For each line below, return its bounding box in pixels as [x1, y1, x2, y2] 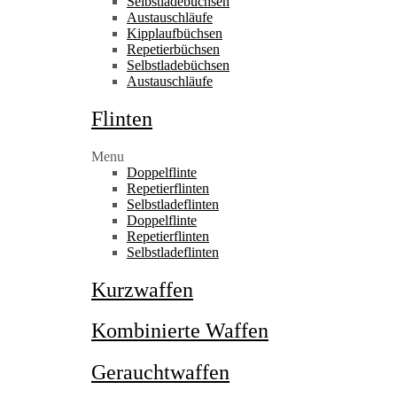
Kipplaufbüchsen [127, 25, 222, 41]
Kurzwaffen [91, 277, 193, 301]
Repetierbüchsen [127, 41, 220, 57]
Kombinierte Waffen [91, 319, 269, 343]
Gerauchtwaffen [91, 361, 230, 385]
